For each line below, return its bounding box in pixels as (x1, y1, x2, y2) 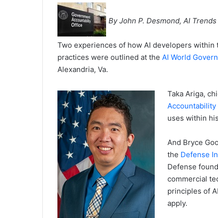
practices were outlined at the (57, 53, 162, 62)
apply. (167, 199, 188, 208)
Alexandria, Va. (57, 65, 108, 74)
